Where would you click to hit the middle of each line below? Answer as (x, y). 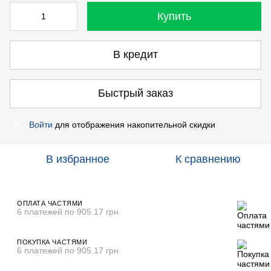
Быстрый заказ (135, 93)
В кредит (135, 55)
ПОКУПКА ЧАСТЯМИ (52, 242)
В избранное (77, 159)
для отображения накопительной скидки (134, 124)
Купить (174, 16)
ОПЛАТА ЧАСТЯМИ (50, 203)
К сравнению (208, 159)
